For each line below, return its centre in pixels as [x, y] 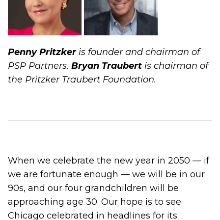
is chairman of [175, 66]
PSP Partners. [40, 66]
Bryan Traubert [107, 66]
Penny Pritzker [42, 52]
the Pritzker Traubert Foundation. [82, 80]
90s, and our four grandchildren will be [93, 188]
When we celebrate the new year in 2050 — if [109, 161]
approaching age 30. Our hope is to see [95, 202]
